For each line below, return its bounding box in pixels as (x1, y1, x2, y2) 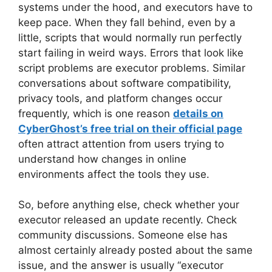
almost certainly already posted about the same (18, 244, 253, 256)
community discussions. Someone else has (18, 229, 228, 241)
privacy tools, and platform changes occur (18, 92, 222, 104)
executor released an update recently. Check (18, 214, 237, 226)
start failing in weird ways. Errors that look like (18, 46, 243, 59)
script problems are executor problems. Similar (18, 61, 245, 74)
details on (173, 107, 223, 120)
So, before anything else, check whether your (18, 199, 239, 211)
